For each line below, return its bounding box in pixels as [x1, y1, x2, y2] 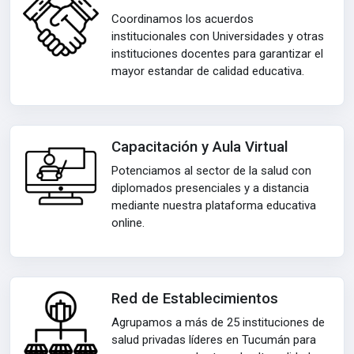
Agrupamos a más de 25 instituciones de [111, 315, 325, 330]
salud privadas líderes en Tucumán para [111, 333, 316, 347]
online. [111, 216, 145, 230]
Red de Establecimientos [111, 290, 278, 307]
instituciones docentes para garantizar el [111, 47, 323, 61]
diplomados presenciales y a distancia [111, 181, 309, 195]
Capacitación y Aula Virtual [111, 138, 288, 156]
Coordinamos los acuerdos [111, 12, 254, 26]
